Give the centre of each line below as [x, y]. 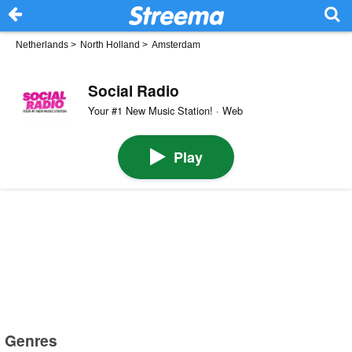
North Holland [110, 45]
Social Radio [133, 90]
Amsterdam [176, 45]
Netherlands [42, 45]
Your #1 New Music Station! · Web [165, 111]
